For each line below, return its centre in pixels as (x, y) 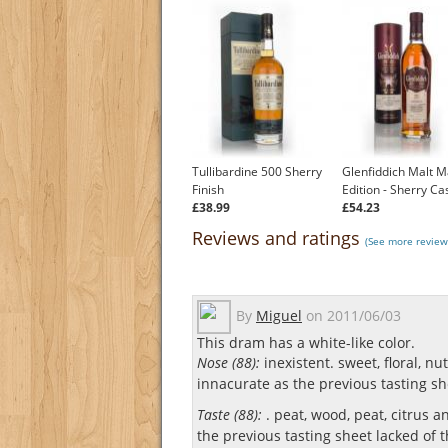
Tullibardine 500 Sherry (257, 172)
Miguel (279, 315)
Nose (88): (228, 363)
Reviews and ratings (278, 238)
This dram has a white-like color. (306, 343)
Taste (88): (229, 415)
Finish (208, 190)
